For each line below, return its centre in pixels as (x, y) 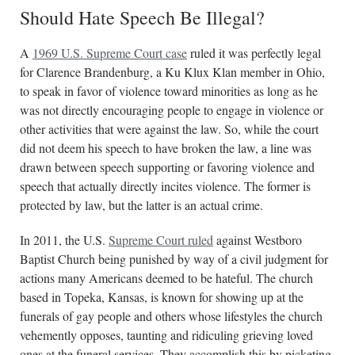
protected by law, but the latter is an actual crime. (145, 205)
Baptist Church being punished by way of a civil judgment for (174, 259)
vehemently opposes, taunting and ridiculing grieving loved (166, 335)
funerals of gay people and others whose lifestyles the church (171, 316)
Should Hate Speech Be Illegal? (142, 17)
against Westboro (258, 240)
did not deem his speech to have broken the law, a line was (166, 148)
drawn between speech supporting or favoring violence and (167, 167)
